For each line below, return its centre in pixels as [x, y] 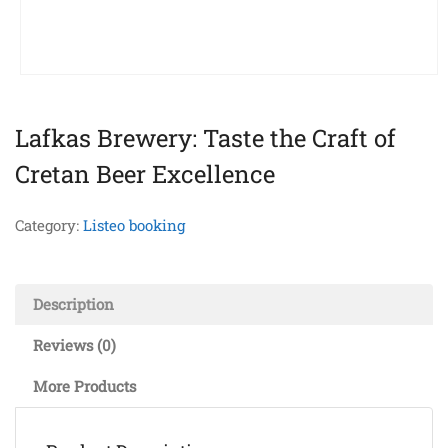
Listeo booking [134, 225]
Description [73, 304]
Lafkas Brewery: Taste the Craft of [205, 138]
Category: [49, 225]
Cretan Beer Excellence [145, 174]
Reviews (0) [74, 345]
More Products [84, 386]
